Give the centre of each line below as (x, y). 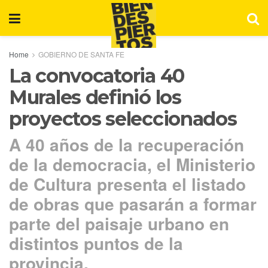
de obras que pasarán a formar (133, 203)
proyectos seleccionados (123, 119)
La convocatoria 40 (97, 76)
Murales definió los (95, 97)
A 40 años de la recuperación (127, 144)
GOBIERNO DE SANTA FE (81, 54)
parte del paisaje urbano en (119, 223)
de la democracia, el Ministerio (132, 164)
